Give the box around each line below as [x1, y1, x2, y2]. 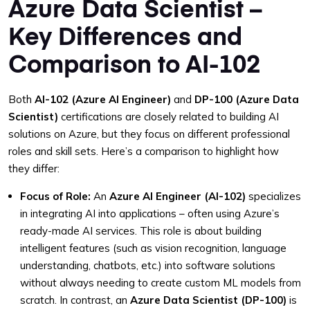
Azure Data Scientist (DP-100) [130, 293, 286, 307]
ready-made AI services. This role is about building [20, 224, 262, 237]
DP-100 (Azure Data [194, 93, 299, 106]
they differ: [8, 162, 60, 175]
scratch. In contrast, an [20, 293, 130, 307]
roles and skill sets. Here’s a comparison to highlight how [8, 145, 279, 158]
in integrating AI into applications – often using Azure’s [20, 207, 280, 220]
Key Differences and [8, 19, 242, 51]
